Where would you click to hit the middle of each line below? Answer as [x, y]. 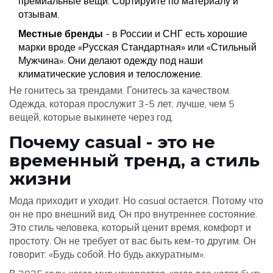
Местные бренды [61, 34]
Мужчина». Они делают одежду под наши [111, 61]
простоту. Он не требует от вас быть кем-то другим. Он [133, 241]
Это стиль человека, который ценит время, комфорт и [130, 228]
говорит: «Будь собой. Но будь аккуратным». [107, 254]
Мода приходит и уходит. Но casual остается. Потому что [136, 201]
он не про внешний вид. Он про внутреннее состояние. [133, 214]
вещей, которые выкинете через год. [91, 117]
